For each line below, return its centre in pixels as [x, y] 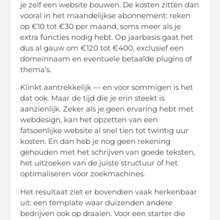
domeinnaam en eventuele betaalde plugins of [106, 59]
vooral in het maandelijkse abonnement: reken [106, 16]
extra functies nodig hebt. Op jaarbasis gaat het [107, 37]
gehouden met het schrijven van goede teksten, [108, 152]
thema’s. [36, 70]
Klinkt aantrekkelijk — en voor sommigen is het [107, 87]
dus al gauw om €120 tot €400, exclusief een [102, 48]
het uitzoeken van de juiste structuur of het [99, 163]
